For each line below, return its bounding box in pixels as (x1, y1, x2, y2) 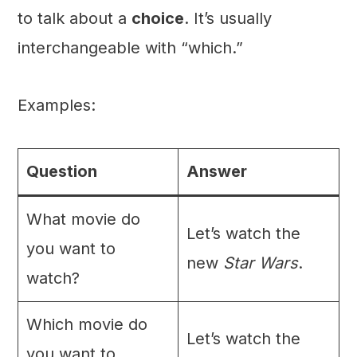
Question (25, 162, 97, 182)
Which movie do (25, 315, 147, 335)
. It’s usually (183, 9, 272, 29)
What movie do (25, 210, 140, 229)
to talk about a (17, 9, 131, 29)
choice (131, 9, 184, 29)
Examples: (17, 96, 96, 116)
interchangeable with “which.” (17, 38, 243, 58)
